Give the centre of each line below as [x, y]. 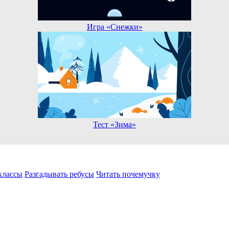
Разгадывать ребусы [59, 174]
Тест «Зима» [114, 125]
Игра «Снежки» [114, 27]
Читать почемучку [128, 174]
